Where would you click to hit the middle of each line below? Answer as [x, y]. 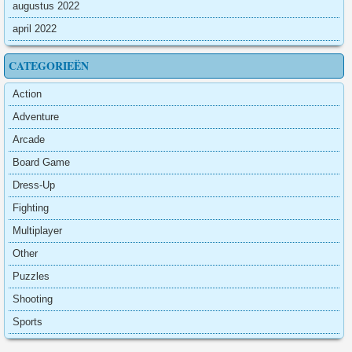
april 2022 [35, 29]
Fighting [31, 208]
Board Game [41, 162]
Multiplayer [37, 231]
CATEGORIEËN [49, 66]
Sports [27, 322]
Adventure [36, 117]
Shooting [33, 299]
